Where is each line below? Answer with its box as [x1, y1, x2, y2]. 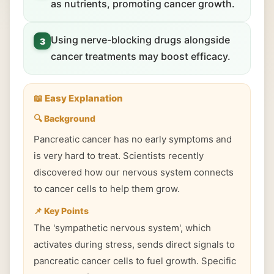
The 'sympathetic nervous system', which [34, 222, 211, 234]
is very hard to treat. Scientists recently [34, 150, 204, 161]
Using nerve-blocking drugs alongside [51, 34, 230, 46]
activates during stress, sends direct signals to [34, 239, 235, 250]
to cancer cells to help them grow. [34, 183, 180, 194]
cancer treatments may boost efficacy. [51, 50, 231, 62]
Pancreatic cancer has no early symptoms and [34, 133, 232, 145]
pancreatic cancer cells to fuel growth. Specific [34, 255, 236, 267]
